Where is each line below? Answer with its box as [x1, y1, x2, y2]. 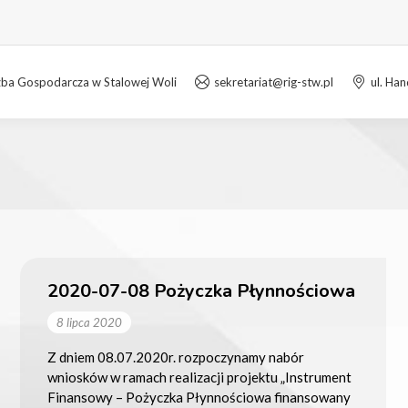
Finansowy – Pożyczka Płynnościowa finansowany [46, 388, 351, 405]
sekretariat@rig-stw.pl [214, 74, 333, 89]
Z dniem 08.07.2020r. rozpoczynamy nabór [46, 348, 304, 365]
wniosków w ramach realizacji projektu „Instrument [46, 368, 352, 385]
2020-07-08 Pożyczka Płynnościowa [46, 278, 355, 303]
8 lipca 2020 [56, 314, 122, 330]
